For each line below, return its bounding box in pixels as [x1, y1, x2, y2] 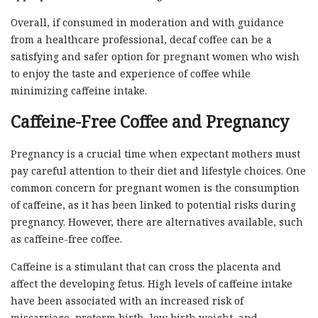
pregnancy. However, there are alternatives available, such [11, 214, 303, 229]
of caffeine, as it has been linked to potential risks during [11, 197, 296, 212]
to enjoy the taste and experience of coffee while [11, 66, 251, 80]
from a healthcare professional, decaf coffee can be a [11, 32, 272, 46]
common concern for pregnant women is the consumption [11, 180, 300, 194]
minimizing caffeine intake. [11, 83, 147, 97]
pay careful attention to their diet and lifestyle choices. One [11, 163, 306, 177]
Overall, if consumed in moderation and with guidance [11, 15, 284, 29]
